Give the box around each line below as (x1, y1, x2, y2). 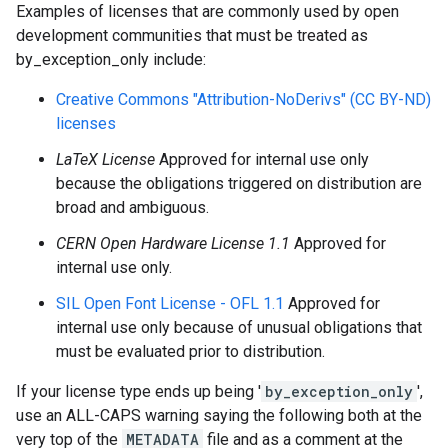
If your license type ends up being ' (16, 382, 261, 401)
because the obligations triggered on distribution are (56, 174, 422, 193)
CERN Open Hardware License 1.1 (56, 234, 290, 253)
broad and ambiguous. (56, 198, 209, 217)
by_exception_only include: (16, 50, 206, 69)
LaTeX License (56, 150, 155, 169)
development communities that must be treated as (16, 26, 368, 45)
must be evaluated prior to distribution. (56, 342, 325, 361)
